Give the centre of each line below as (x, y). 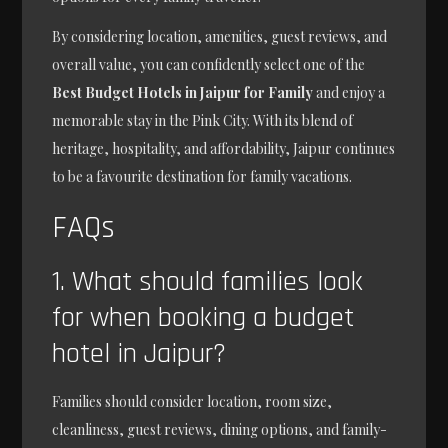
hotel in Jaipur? (139, 353)
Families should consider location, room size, (192, 401)
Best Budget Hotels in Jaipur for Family (183, 92)
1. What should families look (208, 281)
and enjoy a (349, 92)
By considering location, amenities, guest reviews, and (220, 36)
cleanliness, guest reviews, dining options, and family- (220, 429)
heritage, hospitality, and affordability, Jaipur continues (224, 148)
